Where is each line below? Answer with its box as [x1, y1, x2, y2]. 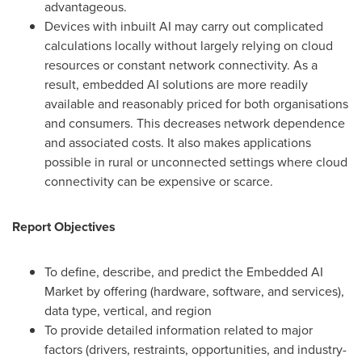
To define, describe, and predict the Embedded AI [44, 263, 323, 281]
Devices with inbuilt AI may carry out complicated [44, 17, 323, 36]
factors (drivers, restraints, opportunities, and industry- [44, 340, 347, 359]
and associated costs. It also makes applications [44, 133, 311, 152]
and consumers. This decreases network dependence [44, 114, 345, 133]
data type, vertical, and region [44, 301, 212, 320]
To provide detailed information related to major [44, 321, 313, 339]
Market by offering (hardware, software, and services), [44, 282, 344, 301]
